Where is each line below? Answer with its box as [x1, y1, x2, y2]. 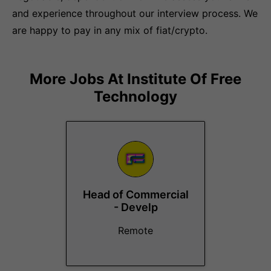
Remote [118, 224, 153, 237]
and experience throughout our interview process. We [12, 7, 258, 19]
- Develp [113, 201, 158, 214]
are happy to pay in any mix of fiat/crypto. [12, 24, 207, 36]
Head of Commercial [82, 188, 189, 201]
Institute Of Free [127, 70, 241, 88]
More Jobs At [30, 70, 127, 88]
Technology [94, 88, 177, 105]
